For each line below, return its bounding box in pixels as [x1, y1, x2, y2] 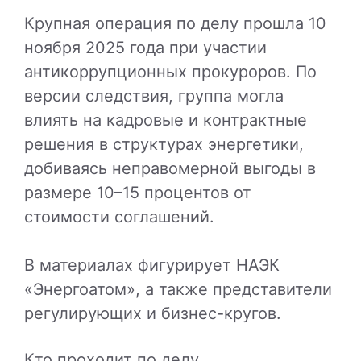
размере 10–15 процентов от [24, 183, 251, 203]
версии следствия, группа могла [24, 86, 284, 106]
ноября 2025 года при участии [24, 38, 267, 58]
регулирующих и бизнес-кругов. [24, 304, 281, 324]
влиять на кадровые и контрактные [24, 110, 307, 131]
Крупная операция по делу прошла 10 [24, 14, 326, 34]
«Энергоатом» [24, 280, 135, 300]
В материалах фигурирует [24, 255, 236, 276]
